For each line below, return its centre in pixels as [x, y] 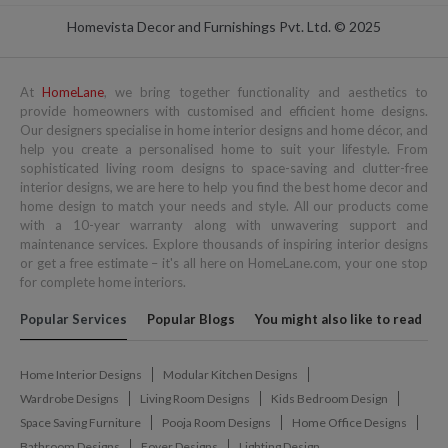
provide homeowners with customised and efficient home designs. [224, 111]
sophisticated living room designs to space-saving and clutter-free [224, 168]
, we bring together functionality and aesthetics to [266, 92]
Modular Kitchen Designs [230, 375]
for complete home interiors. [103, 282]
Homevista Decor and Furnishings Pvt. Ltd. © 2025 [224, 27]
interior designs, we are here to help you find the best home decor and [224, 187]
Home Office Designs [349, 423]
